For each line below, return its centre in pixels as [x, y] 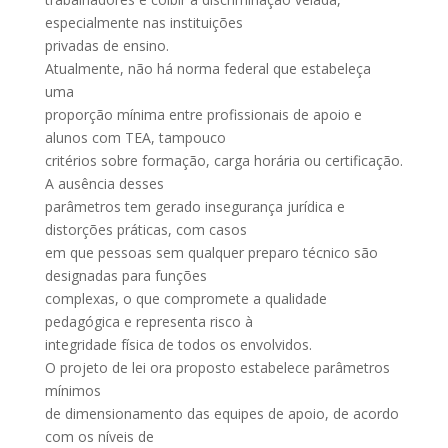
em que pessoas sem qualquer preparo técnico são [211, 252]
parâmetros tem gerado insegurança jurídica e [194, 206]
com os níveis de [99, 436]
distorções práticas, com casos [145, 229]
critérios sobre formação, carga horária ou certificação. [223, 160]
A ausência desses [104, 183]
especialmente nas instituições [143, 22]
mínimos [72, 390]
